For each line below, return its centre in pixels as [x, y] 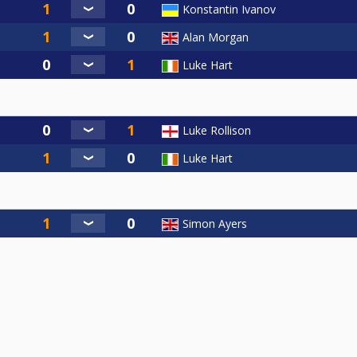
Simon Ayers [215, 224]
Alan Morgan [216, 37]
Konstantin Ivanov [229, 10]
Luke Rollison [217, 131]
